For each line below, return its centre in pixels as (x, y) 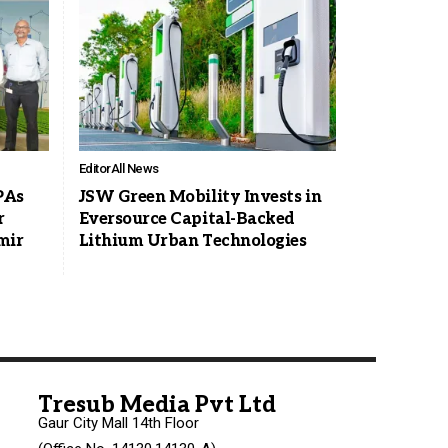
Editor (94, 168)
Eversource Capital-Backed (186, 219)
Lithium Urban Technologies (192, 241)
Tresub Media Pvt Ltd (157, 405)
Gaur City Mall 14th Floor (118, 423)
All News (134, 168)
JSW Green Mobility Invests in (200, 197)
